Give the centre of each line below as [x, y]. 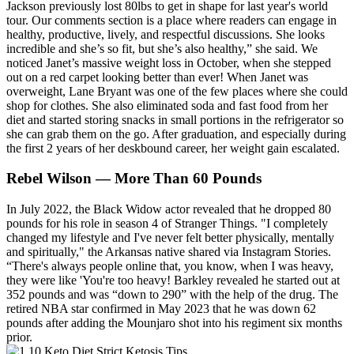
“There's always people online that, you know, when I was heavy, [170, 266]
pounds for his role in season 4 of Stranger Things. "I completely [167, 224]
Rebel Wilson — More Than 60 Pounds [134, 179]
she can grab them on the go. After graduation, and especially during [176, 134]
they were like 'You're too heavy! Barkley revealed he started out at [173, 281]
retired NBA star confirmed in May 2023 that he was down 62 [161, 309]
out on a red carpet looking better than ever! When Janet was [157, 77]
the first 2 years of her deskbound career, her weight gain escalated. [173, 148]
